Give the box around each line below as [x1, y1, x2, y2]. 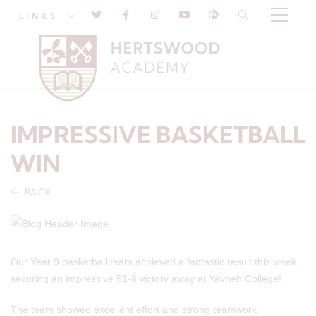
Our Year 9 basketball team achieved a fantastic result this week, [11, 256, 299, 268]
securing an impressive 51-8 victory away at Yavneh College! [11, 273, 281, 285]
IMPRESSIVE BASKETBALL [11, 120, 305, 149]
